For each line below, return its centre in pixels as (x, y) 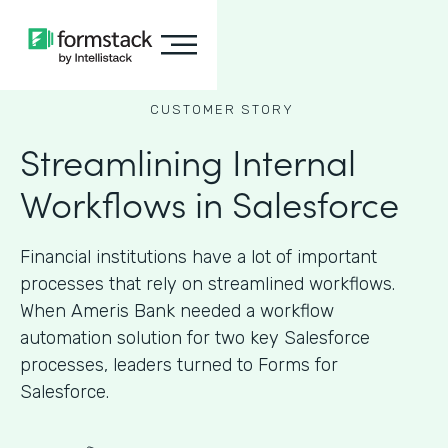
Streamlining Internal (188, 160)
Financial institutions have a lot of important (198, 257)
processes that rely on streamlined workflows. (207, 284)
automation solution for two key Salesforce (195, 338)
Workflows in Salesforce (209, 202)
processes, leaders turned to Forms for (179, 365)
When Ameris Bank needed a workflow (177, 311)
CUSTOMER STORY (221, 109)
